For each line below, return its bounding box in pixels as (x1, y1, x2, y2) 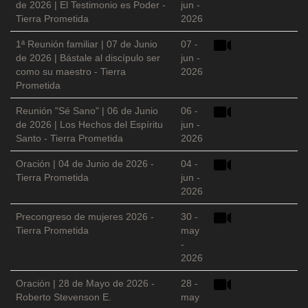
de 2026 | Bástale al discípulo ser (16, 52, 160, 64)
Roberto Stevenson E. (16, 291, 111, 303)
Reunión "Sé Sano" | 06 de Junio (16, 105, 158, 117)
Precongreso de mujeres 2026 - (16, 211, 154, 223)
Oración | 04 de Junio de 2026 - (16, 158, 154, 170)
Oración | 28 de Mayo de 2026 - (16, 278, 155, 289)
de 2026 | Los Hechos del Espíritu (16, 119, 163, 131)
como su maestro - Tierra (16, 66, 126, 78)
